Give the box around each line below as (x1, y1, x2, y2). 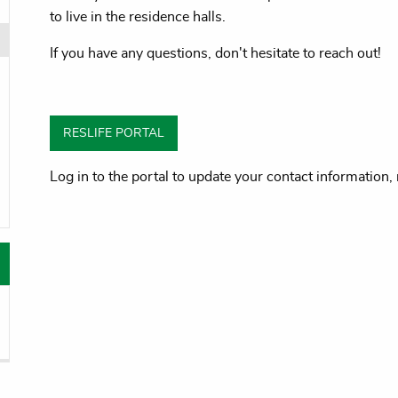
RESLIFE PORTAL (63, 126, 165, 140)
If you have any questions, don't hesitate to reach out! (49, 45, 381, 60)
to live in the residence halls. (49, 9, 229, 24)
